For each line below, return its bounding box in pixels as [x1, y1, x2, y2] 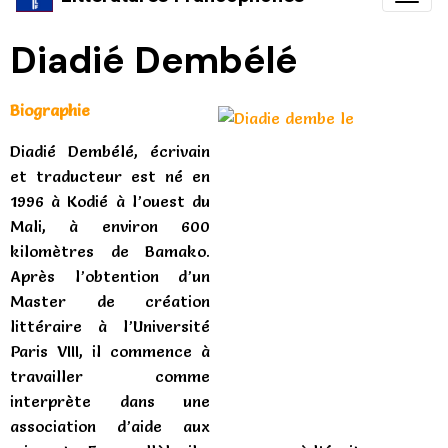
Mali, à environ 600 [10, 216, 210, 236]
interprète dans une [10, 391, 210, 411]
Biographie [10, 100, 90, 120]
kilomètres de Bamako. [10, 241, 210, 261]
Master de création [10, 291, 210, 311]
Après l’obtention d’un [10, 266, 210, 286]
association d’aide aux [10, 416, 210, 436]
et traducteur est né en [10, 166, 210, 186]
